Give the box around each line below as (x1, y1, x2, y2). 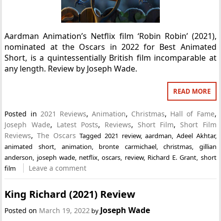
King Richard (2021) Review (4, 187, 136, 201)
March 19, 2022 (39, 205, 90, 215)
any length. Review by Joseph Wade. (4, 63, 138, 74)
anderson (4, 153, 33, 162)
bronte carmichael (99, 142, 156, 151)
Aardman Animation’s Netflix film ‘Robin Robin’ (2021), (4, 31, 217, 41)
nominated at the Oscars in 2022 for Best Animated (4, 41, 217, 52)
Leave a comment (29, 163, 87, 173)
